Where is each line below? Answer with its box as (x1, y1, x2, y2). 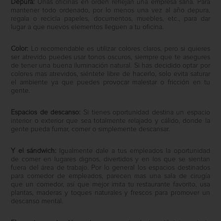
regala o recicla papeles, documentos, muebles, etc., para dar (11, 15, 210, 23)
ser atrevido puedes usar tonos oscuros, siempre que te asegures (11, 54, 210, 61)
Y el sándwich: (11, 147, 57, 155)
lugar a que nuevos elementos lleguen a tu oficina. (11, 24, 164, 31)
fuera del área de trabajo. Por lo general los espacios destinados (11, 164, 210, 172)
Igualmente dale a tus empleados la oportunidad (56, 147, 210, 155)
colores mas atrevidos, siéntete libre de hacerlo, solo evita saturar (11, 71, 210, 78)
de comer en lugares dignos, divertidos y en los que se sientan (11, 156, 210, 163)
